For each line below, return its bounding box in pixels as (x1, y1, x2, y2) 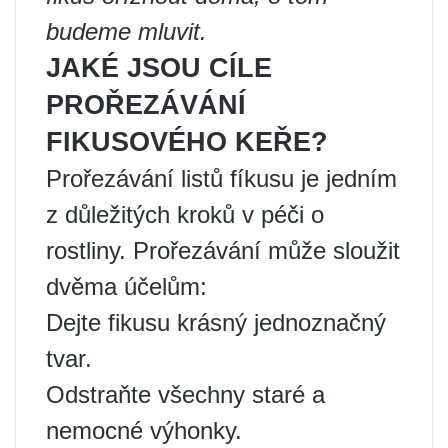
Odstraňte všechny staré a (46, 381, 325, 408)
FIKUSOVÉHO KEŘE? (46, 127, 328, 157)
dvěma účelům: (46, 273, 207, 300)
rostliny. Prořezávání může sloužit (46, 237, 400, 264)
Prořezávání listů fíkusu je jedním (46, 165, 397, 192)
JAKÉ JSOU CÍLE (46, 53, 272, 83)
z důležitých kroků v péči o (46, 201, 324, 228)
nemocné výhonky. (46, 417, 242, 444)
